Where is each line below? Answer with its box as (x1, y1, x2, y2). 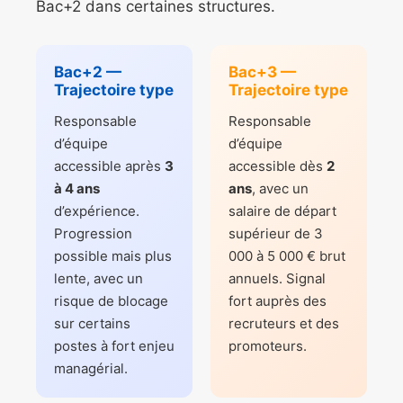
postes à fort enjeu (54, 337, 175, 355)
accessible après (54, 157, 165, 175)
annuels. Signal (228, 270, 326, 288)
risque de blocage (54, 292, 168, 310)
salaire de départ (228, 202, 336, 220)
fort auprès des (228, 292, 327, 310)
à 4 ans (54, 180, 100, 198)
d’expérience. (54, 202, 139, 220)
